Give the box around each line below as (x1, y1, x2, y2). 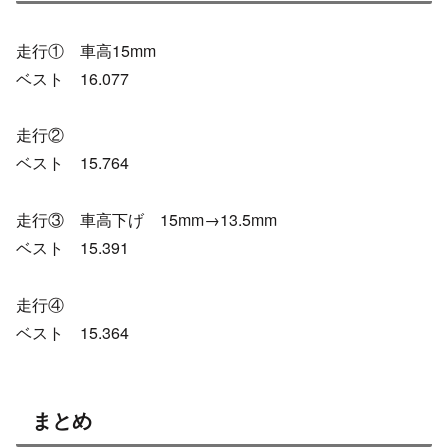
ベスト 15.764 (16, 151, 129, 175)
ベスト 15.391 (16, 236, 129, 260)
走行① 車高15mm (16, 38, 156, 62)
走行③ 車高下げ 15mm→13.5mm (16, 208, 277, 232)
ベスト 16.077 (16, 66, 129, 90)
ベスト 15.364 (16, 320, 129, 344)
